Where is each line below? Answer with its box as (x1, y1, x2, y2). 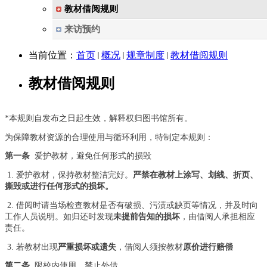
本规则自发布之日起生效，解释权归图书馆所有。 (9, 114, 193, 123)
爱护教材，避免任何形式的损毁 (35, 151, 151, 160)
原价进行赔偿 (183, 243, 233, 252)
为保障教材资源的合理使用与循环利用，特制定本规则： (5, 132, 213, 142)
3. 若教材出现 (5, 243, 58, 252)
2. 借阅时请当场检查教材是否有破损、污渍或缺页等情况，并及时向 (5, 201, 258, 210)
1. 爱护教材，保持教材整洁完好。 (5, 170, 133, 179)
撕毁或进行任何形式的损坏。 (5, 182, 113, 191)
